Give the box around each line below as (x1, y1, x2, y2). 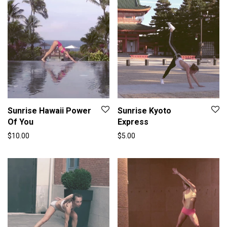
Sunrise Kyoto (118, 106, 171, 116)
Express (118, 117, 148, 127)
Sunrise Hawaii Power (8, 106, 91, 116)
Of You (8, 117, 33, 127)
